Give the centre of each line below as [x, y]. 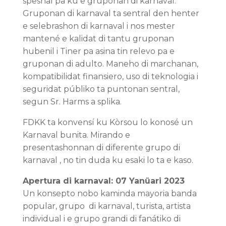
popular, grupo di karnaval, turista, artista [106, 206]
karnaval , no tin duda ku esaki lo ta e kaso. [108, 160]
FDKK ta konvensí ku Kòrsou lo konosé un [107, 122]
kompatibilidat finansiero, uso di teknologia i [110, 76]
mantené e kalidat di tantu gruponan [98, 38]
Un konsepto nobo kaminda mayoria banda [109, 193]
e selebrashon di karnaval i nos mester [99, 26]
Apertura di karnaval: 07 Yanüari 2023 [103, 181]
